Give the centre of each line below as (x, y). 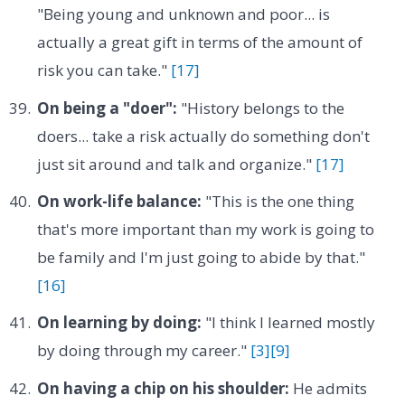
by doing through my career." (143, 351)
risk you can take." (104, 71)
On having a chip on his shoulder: (163, 388)
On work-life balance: (119, 201)
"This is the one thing (278, 201)
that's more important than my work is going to (205, 229)
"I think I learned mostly (288, 323)
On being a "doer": (107, 108)
